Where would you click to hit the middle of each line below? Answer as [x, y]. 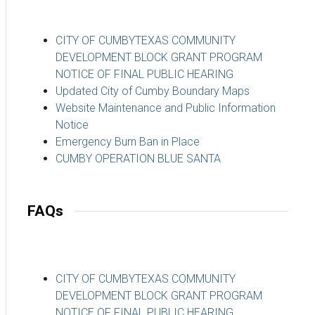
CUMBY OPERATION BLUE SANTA [138, 158]
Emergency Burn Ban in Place [128, 141]
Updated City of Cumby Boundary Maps [153, 91]
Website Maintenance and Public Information [166, 108]
